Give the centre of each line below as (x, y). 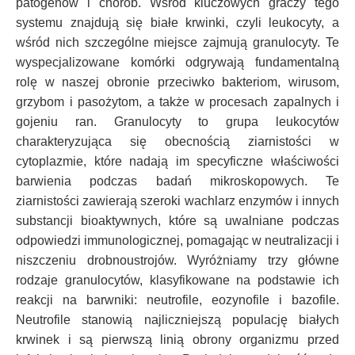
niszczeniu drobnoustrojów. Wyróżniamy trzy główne (177, 260)
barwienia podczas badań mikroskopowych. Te (177, 181)
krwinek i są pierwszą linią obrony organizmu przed (177, 339)
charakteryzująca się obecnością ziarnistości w (177, 141)
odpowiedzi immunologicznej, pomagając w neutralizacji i (177, 240)
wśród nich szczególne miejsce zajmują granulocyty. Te (177, 42)
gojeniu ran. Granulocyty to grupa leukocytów (177, 121)
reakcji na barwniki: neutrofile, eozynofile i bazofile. (177, 300)
